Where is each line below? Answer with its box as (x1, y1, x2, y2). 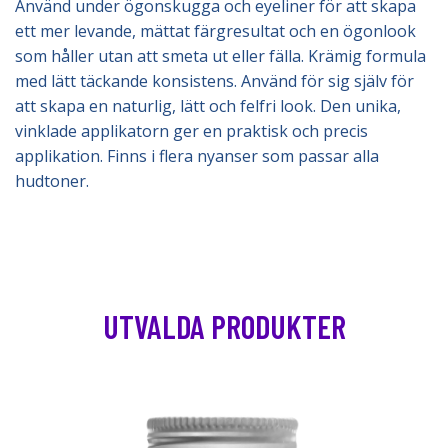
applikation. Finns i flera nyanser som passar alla (15, 145, 379, 167)
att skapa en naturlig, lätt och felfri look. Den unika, (15, 95, 401, 117)
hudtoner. (15, 170, 89, 192)
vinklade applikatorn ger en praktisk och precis (15, 120, 368, 142)
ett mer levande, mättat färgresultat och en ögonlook (15, 20, 416, 42)
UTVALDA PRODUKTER (102, 307, 346, 345)
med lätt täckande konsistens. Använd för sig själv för (15, 70, 414, 92)
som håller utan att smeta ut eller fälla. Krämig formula (15, 45, 426, 67)
